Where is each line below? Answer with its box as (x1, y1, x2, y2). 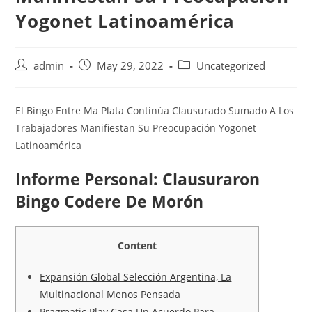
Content (118, 238, 157, 252)
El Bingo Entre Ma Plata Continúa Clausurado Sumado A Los (15, 103, 295, 117)
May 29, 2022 (97, 58, 164, 72)
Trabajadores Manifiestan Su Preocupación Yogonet (15, 120, 257, 134)
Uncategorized (196, 58, 266, 72)
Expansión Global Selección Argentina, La (40, 270, 232, 283)
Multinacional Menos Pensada (40, 287, 181, 301)
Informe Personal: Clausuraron (15, 167, 260, 190)
